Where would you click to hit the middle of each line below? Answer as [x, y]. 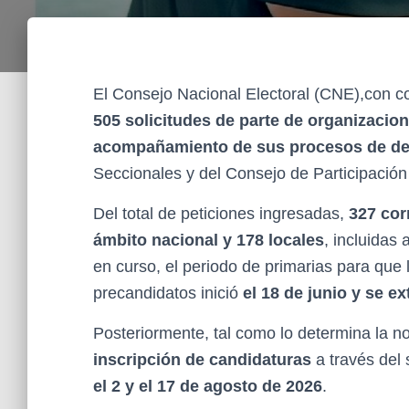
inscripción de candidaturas [204, 360]
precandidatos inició [168, 293]
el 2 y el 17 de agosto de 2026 [208, 386]
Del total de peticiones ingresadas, [221, 214]
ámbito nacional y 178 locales [209, 240]
